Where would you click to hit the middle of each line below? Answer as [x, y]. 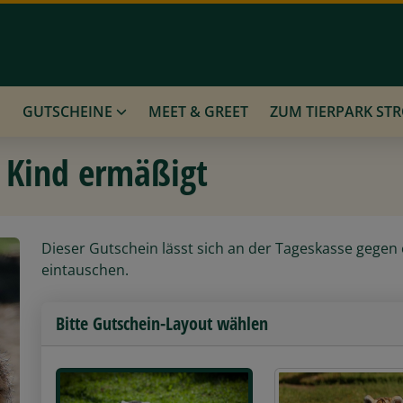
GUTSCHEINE [69, 111]
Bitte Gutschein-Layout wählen [162, 323]
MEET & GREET [198, 111]
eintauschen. [85, 269]
